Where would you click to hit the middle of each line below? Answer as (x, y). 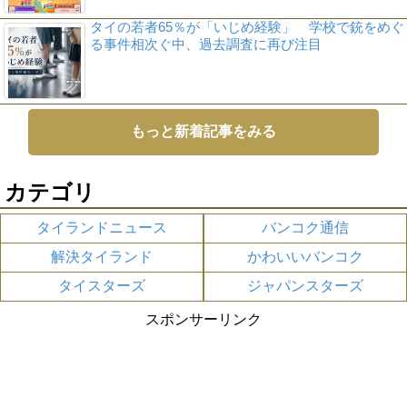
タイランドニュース (102, 227)
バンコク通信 (305, 227)
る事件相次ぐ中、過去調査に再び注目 (205, 44)
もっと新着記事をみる (203, 131)
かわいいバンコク (305, 256)
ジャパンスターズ (305, 285)
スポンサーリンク (203, 319)
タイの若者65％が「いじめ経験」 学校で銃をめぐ (247, 26)
